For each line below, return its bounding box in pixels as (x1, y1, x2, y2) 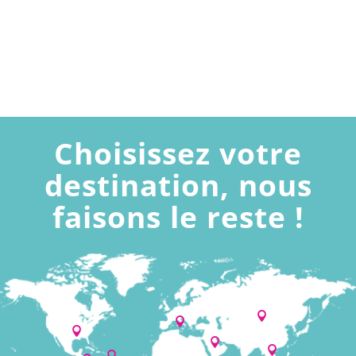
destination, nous (44, 164, 312, 206)
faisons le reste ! (52, 196, 304, 238)
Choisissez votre (54, 133, 302, 174)
